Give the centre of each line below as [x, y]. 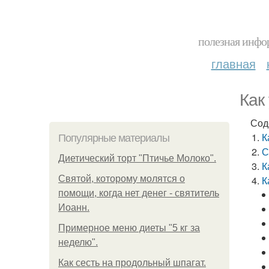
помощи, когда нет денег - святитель [139, 193]
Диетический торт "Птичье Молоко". [137, 158]
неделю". [78, 242]
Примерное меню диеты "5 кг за [129, 228]
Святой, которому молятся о [122, 179]
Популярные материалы [114, 138]
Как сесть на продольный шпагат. [132, 263]
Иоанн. [74, 207]
